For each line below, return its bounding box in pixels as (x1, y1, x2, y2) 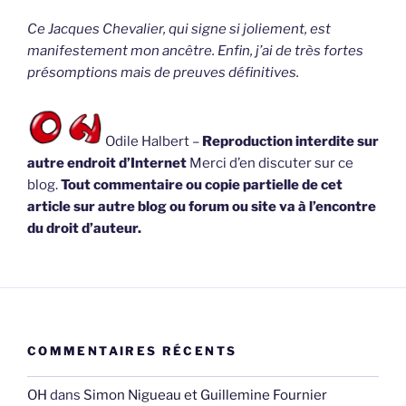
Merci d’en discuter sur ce (189, 155, 353, 172)
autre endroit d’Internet (27, 155, 189, 172)
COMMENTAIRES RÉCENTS (27, 343, 237, 358)
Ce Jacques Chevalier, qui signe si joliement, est (27, 20, 331, 37)
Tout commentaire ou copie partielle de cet (61, 177, 343, 194)
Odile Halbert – (102, 133, 202, 150)
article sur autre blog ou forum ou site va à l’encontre (27, 198, 376, 216)
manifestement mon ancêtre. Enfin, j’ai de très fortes (27, 42, 363, 59)
